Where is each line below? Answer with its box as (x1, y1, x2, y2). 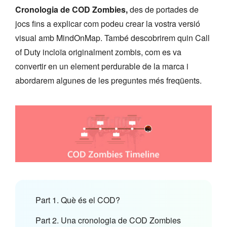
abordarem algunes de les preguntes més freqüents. (15, 74, 202, 87)
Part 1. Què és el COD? (35, 194, 120, 206)
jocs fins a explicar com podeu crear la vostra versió (15, 18, 200, 30)
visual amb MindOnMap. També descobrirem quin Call (15, 32, 210, 44)
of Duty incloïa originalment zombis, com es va (15, 46, 181, 58)
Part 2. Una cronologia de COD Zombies (35, 214, 181, 226)
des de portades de (128, 4, 199, 16)
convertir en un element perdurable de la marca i (15, 60, 188, 72)
